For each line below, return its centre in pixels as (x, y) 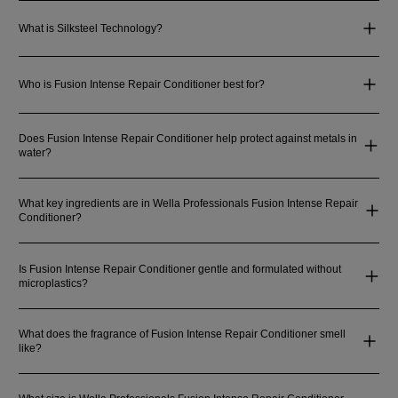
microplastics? (54, 283)
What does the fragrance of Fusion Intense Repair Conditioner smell (183, 334)
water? (36, 152)
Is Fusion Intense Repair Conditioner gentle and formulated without (180, 269)
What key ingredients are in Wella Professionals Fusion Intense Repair (189, 204)
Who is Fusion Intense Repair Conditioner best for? (142, 85)
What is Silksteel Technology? (91, 28)
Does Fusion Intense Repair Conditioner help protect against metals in (188, 138)
